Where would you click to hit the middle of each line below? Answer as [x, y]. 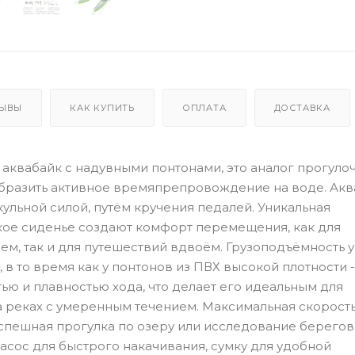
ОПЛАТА [204, 107]
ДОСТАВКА [302, 107]
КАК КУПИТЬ [103, 107]
